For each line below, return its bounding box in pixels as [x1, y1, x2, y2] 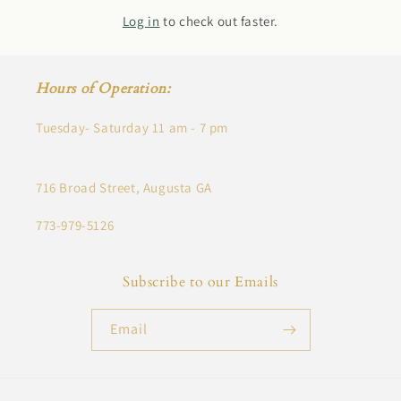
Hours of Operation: [36, 79, 171, 98]
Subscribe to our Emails [123, 272, 278, 292]
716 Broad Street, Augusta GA [36, 179, 212, 196]
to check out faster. [159, 12, 279, 30]
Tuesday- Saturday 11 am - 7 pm [36, 119, 228, 136]
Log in [122, 12, 160, 30]
